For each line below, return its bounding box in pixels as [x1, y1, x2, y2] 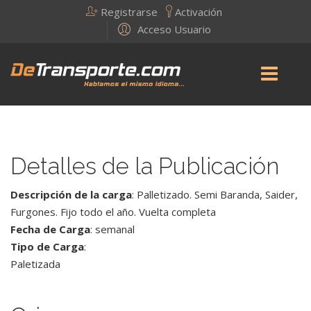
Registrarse [98, 5, 163, 19]
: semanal [90, 222, 135, 236]
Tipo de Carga [10, 239, 84, 253]
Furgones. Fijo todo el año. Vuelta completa [10, 205, 216, 219]
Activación [172, 5, 225, 19]
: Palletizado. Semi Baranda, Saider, [132, 187, 298, 201]
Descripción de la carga [10, 187, 132, 201]
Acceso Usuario [137, 22, 211, 36]
